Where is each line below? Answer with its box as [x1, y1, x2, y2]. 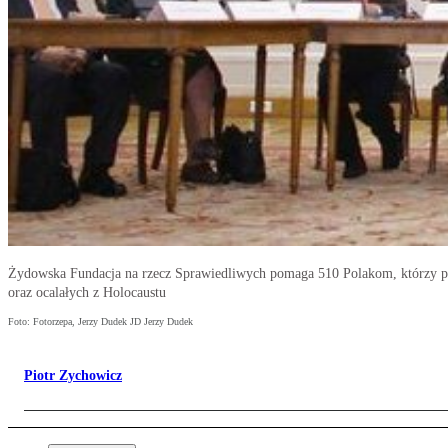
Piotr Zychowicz [24, 368, 122, 384]
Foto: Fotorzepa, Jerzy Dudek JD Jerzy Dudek [8, 316, 193, 328]
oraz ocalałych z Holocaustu [8, 285, 166, 301]
